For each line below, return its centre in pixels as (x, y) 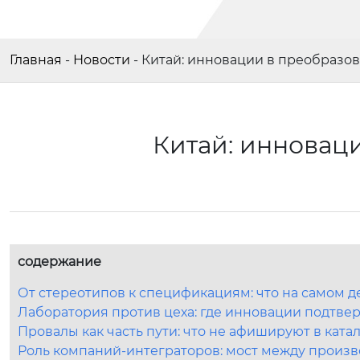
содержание (59, 262)
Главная (36, 60)
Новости (102, 60)
